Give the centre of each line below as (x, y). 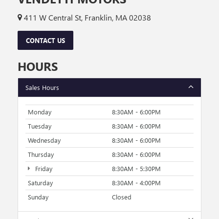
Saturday (40, 182)
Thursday (41, 154)
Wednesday (44, 140)
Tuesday (40, 126)
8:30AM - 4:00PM (136, 182)
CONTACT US (45, 40)
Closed (122, 197)
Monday (40, 111)
